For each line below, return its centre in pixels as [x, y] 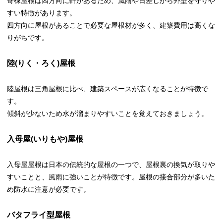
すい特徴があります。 [42, 13]
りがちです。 [28, 37]
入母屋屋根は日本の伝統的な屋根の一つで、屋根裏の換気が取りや [111, 164]
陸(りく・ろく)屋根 [41, 63]
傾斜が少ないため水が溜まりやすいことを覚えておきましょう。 [108, 113]
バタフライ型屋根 [39, 215]
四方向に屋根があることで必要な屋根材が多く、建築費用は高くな [111, 25]
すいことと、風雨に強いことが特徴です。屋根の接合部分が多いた [111, 177]
